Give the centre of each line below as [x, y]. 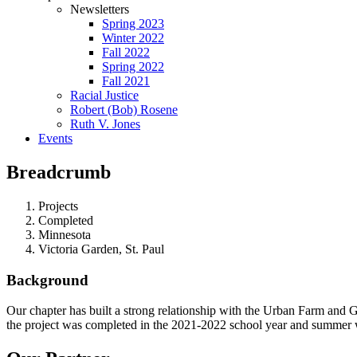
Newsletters [100, 9]
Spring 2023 [133, 24]
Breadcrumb [59, 172]
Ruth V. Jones [105, 124]
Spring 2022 [133, 67]
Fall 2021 [126, 81]
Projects [58, 206]
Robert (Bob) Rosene [124, 110]
